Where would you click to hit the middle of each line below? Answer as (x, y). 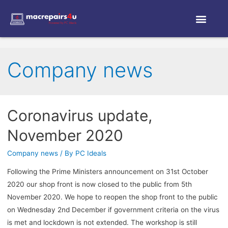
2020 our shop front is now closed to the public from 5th (99, 184)
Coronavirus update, (79, 116)
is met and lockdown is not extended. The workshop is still (102, 222)
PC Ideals (91, 153)
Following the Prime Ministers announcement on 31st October (107, 171)
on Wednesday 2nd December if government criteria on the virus (113, 209)
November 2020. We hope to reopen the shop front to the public (112, 197)
